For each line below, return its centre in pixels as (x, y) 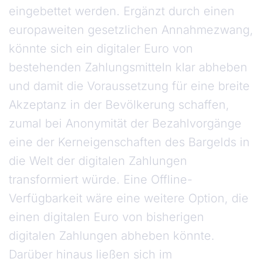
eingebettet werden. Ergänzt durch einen (122, 11)
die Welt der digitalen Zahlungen (98, 161)
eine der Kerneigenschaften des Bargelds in (129, 142)
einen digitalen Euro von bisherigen (106, 217)
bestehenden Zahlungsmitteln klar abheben (128, 68)
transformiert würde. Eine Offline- (101, 180)
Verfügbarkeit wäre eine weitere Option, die (129, 199)
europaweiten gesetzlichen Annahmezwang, (131, 30)
